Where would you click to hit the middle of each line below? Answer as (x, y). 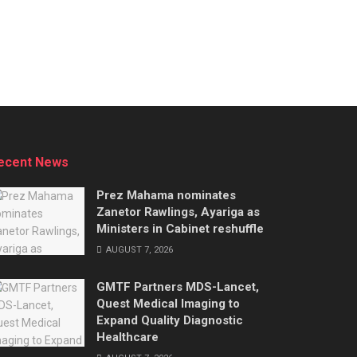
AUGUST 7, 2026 (138, 249)
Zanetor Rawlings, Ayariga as (178, 212)
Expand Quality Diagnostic (170, 320)
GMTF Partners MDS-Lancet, (178, 286)
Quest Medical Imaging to (168, 303)
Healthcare (127, 337)
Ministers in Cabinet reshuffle (180, 228)
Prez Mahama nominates (166, 195)
